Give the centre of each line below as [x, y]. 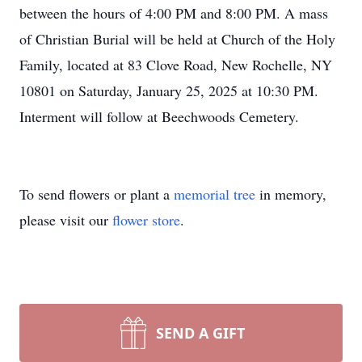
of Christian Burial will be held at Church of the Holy [177, 39]
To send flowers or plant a [97, 194]
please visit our [66, 220]
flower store [146, 220]
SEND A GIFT [200, 333]
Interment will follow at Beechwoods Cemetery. [159, 116]
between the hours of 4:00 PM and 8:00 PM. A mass [174, 13]
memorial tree [215, 194]
